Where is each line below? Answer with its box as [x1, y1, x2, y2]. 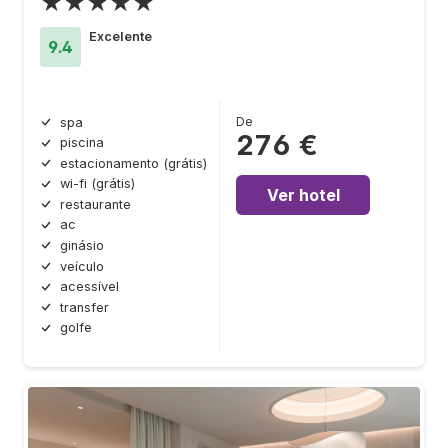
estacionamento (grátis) [60, 155, 207, 171]
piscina [60, 135, 104, 151]
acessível [60, 279, 119, 295]
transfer [60, 299, 109, 315]
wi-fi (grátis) [60, 176, 135, 192]
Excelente [89, 28, 152, 44]
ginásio [60, 238, 104, 254]
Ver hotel [266, 184, 340, 205]
